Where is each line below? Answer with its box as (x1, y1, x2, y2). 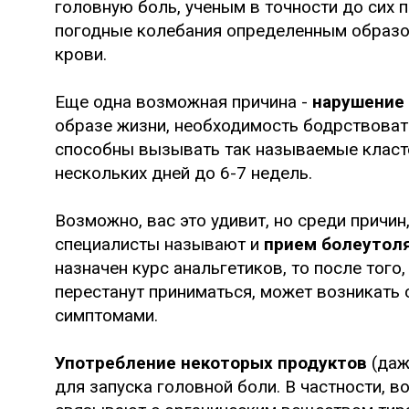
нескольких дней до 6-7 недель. (55, 162, 312, 184)
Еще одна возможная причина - (55, 90, 312, 112)
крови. (55, 43, 107, 65)
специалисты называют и (55, 233, 264, 255)
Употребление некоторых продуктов (55, 351, 367, 373)
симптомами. (55, 304, 158, 326)
